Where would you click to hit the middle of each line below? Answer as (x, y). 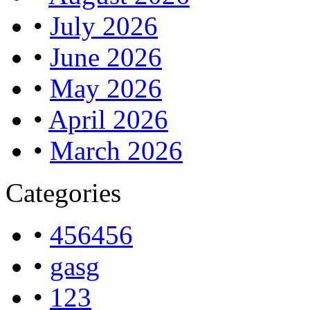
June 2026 (106, 57)
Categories (63, 192)
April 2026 (108, 119)
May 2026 (106, 88)
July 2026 (104, 26)
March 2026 (116, 150)
